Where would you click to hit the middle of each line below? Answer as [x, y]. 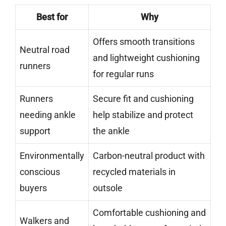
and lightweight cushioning [146, 58]
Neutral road [45, 50]
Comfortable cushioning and [149, 213]
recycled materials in [134, 172]
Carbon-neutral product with [149, 156]
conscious [40, 172]
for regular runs [123, 74]
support [35, 131]
